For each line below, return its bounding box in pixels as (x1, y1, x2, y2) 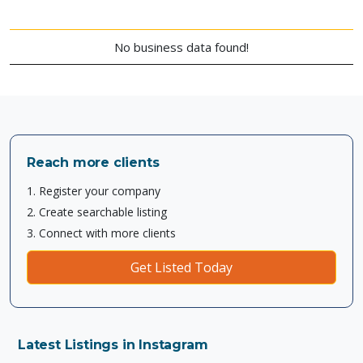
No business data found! (114, 39, 249, 55)
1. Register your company (27, 183, 160, 199)
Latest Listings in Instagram (18, 337, 208, 352)
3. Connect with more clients (27, 225, 176, 241)
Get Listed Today (130, 258, 233, 276)
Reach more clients (27, 155, 160, 170)
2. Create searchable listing (27, 204, 167, 220)
